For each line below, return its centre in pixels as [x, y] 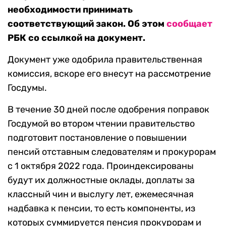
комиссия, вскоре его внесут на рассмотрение [109, 74]
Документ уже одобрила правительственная [105, 60]
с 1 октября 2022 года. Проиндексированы [101, 166]
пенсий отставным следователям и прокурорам [112, 152]
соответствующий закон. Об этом [87, 24]
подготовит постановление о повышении [97, 138]
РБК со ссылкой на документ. [76, 38]
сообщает [189, 24]
